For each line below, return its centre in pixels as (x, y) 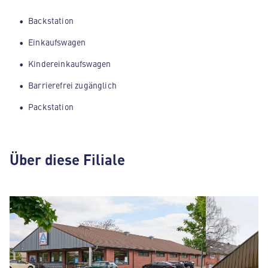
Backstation (51, 20)
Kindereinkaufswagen (70, 63)
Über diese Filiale (67, 159)
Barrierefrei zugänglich (72, 85)
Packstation (51, 106)
